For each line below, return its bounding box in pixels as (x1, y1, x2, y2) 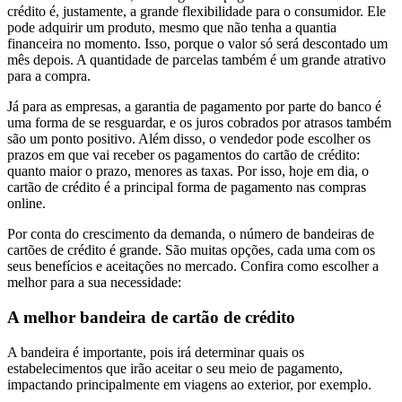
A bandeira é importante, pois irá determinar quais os (7, 344, 304, 360)
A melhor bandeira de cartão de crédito (7, 307, 295, 327)
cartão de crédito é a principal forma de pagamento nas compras (7, 179, 366, 196)
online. (7, 196, 46, 212)
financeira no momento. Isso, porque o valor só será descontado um (7, 36, 388, 52)
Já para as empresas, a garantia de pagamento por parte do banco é (7, 99, 381, 115)
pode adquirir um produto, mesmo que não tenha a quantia (7, 20, 336, 36)
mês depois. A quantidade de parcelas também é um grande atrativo (7, 52, 386, 68)
